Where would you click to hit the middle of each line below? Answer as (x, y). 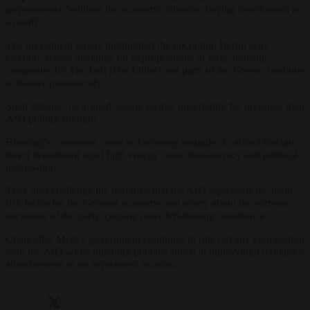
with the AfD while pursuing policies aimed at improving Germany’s (155, 251)
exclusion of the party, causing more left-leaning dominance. (137, 215)
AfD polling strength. (52, 118)
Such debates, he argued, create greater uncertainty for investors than (155, 106)
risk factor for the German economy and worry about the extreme (147, 203)
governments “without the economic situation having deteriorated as (153, 9)
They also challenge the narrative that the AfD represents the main (149, 190)
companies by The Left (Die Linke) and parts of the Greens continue (155, 70)
